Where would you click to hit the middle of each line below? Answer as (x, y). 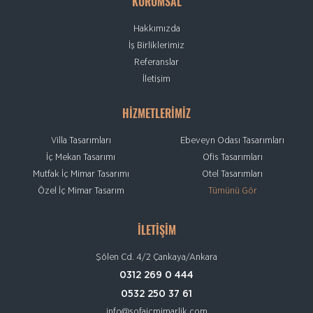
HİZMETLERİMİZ (156, 114)
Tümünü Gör (232, 191)
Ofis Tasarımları (232, 158)
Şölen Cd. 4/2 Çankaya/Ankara (156, 258)
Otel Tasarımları (232, 175)
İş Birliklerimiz (156, 46)
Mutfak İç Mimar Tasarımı (81, 175)
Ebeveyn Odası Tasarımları (232, 141)
